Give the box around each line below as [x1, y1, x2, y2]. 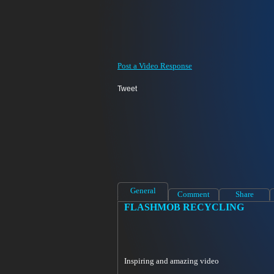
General [130, 185, 156, 195]
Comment [177, 189, 210, 199]
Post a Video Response [117, 61, 192, 70]
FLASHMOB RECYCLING [124, 201, 244, 212]
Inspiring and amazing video [124, 256, 219, 265]
